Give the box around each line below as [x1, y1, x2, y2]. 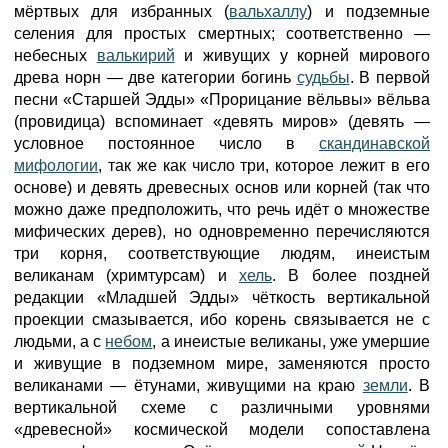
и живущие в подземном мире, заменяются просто [14, 355, 430, 372]
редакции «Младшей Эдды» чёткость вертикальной [14, 289, 430, 306]
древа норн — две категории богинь [14, 69, 297, 86]
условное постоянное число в [14, 135, 319, 152]
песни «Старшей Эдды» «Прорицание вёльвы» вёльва [14, 91, 430, 108]
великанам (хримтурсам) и [14, 267, 239, 284]
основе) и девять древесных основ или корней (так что [14, 179, 430, 196]
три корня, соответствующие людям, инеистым [14, 245, 430, 262]
